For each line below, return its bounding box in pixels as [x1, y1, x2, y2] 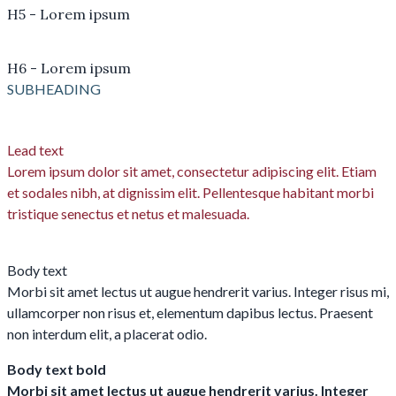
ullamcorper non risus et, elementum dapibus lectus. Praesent [7, 304, 373, 322]
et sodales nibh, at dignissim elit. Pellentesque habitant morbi [7, 184, 374, 202]
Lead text [7, 141, 64, 159]
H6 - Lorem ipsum [7, 59, 131, 78]
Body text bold [7, 361, 106, 378]
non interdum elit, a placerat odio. [7, 325, 207, 343]
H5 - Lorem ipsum [7, 4, 130, 23]
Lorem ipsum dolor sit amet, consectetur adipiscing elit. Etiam [7, 163, 377, 180]
